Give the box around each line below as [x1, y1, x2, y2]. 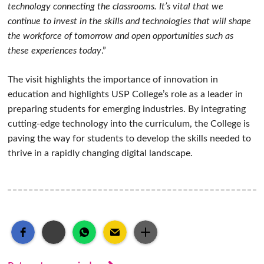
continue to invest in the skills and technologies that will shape [8, 16, 252, 26]
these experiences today [8, 45, 102, 55]
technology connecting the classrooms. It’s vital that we [8, 1, 224, 11]
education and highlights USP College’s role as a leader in [8, 89, 243, 99]
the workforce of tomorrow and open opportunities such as [8, 31, 234, 41]
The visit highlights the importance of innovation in [8, 74, 219, 84]
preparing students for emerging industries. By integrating [8, 104, 246, 114]
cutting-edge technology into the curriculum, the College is [8, 118, 250, 128]
